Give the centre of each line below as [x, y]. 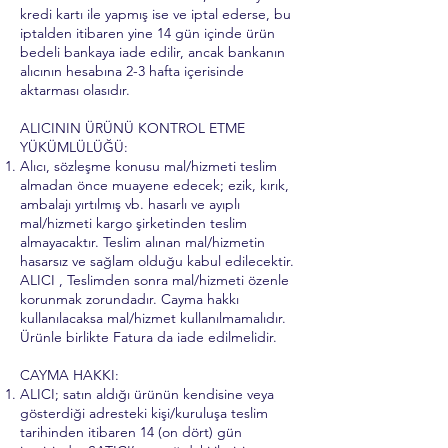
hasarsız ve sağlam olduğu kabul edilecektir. [157, 261]
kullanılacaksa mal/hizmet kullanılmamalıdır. [153, 318]
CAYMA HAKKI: [69, 375]
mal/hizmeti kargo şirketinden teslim [133, 223]
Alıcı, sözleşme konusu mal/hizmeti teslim [148, 166]
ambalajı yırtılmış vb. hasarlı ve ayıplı [130, 204]
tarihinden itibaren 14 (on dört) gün [131, 432]
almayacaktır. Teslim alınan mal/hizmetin [142, 242]
